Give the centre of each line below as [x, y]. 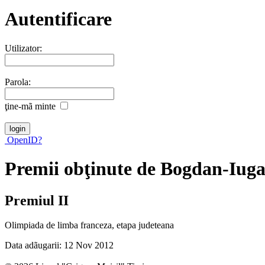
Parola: [18, 82]
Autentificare [58, 19]
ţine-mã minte [30, 106]
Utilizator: [23, 48]
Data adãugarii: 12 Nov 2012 [59, 245]
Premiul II [37, 200]
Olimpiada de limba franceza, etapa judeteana [89, 225]
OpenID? [23, 140]
